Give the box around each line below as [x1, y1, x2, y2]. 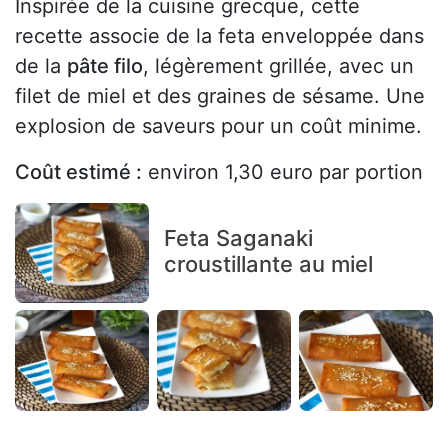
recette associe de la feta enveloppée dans [15, 23, 424, 48]
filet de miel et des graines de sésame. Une [15, 83, 425, 108]
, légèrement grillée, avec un [143, 53, 414, 78]
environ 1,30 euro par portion [142, 159, 423, 184]
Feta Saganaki [163, 225, 313, 252]
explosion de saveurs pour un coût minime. [15, 113, 422, 138]
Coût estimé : [15, 159, 142, 184]
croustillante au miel [163, 251, 373, 278]
